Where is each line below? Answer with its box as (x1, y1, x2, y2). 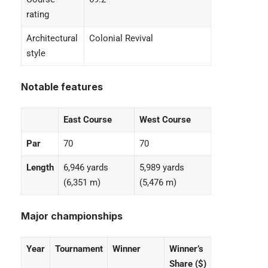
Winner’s (169, 243, 203, 254)
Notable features (21, 80, 103, 93)
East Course (63, 114, 112, 125)
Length (26, 162, 54, 173)
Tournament (54, 243, 103, 254)
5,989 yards (139, 162, 184, 173)
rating (26, 8, 49, 20)
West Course (139, 114, 191, 125)
